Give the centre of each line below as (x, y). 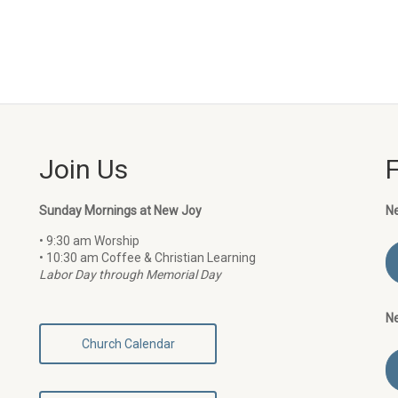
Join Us (84, 169)
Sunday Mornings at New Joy (120, 211)
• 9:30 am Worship (89, 241)
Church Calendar (128, 344)
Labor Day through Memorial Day (130, 275)
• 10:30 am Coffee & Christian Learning (147, 258)
